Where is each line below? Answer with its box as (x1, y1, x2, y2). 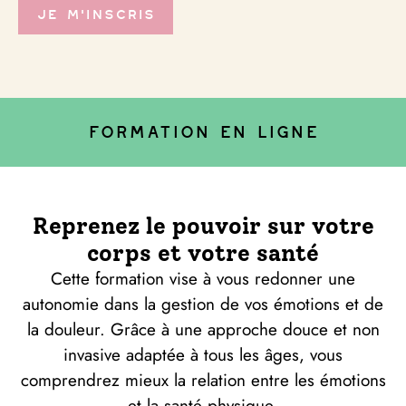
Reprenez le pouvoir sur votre (32, 212, 374, 240)
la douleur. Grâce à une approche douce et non (26, 317, 380, 343)
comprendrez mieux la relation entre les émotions (20, 368, 386, 393)
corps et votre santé (87, 239, 319, 267)
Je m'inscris (36, 5, 155, 24)
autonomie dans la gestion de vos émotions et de (23, 292, 383, 317)
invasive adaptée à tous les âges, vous (63, 343, 343, 368)
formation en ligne (88, 121, 318, 143)
